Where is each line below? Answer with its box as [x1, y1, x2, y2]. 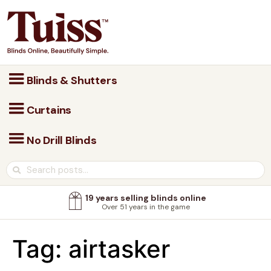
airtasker [68, 234, 170, 264]
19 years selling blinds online [85, 192, 206, 204]
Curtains [24, 103, 72, 118]
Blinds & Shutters [24, 73, 117, 88]
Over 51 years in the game [101, 202, 190, 212]
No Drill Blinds [24, 132, 97, 148]
